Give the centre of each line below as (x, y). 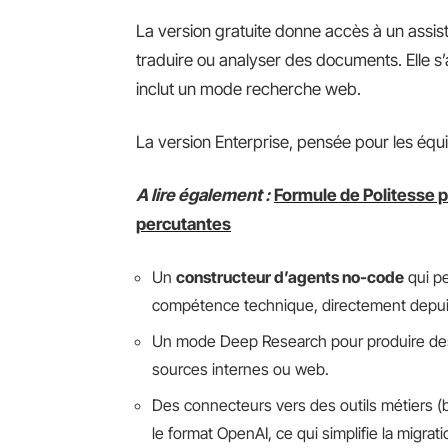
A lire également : (203, 195)
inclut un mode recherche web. (248, 89)
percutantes (183, 224)
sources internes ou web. (240, 369)
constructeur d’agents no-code (290, 277)
